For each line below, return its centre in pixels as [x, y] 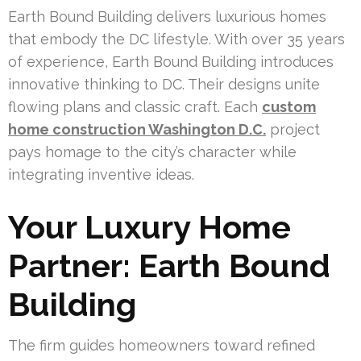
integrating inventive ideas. [101, 174]
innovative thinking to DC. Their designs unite [164, 84]
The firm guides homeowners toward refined [162, 345]
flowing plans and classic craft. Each [135, 106]
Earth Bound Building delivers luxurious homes [167, 16]
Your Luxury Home [149, 226]
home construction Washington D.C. [137, 129]
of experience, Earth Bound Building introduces [171, 61]
